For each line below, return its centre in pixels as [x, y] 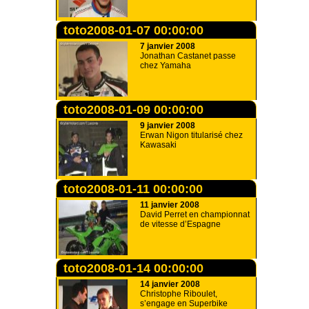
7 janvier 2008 [168, 46]
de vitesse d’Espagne [180, 224]
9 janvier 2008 [168, 126]
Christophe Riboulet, [179, 294]
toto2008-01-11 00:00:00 [133, 189]
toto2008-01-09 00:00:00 [133, 110]
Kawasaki [158, 145]
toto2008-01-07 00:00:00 [133, 30]
